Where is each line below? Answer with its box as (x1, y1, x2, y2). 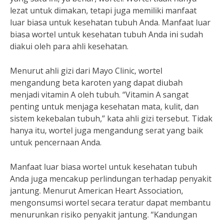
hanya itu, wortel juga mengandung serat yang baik (10, 125, 203, 136)
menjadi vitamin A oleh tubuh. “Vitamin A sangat (10, 89, 189, 100)
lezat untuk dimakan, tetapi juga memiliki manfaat (10, 5, 197, 16)
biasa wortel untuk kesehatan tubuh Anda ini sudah (10, 29, 203, 40)
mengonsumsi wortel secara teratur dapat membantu (10, 197, 211, 208)
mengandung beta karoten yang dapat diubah (10, 77, 183, 88)
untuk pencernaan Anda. (10, 137, 102, 148)
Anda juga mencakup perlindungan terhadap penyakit (10, 173, 212, 184)
